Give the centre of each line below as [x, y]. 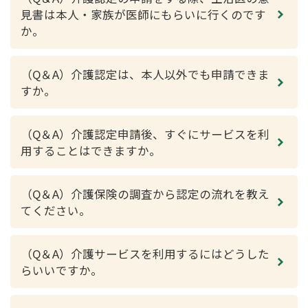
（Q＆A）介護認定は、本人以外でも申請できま [145, 74]
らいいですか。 [62, 270]
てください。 [56, 210]
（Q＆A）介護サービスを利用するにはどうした [145, 254]
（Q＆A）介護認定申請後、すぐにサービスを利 [145, 134]
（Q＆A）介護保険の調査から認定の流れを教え [145, 194]
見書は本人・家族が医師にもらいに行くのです [143, 14]
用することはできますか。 [91, 151]
